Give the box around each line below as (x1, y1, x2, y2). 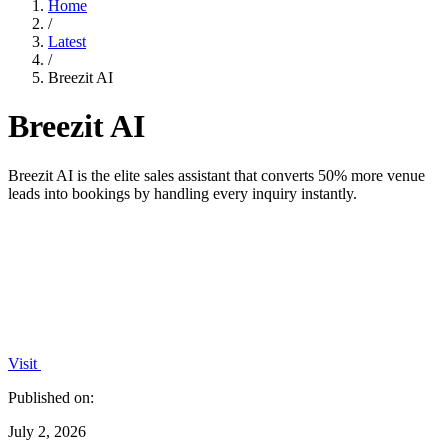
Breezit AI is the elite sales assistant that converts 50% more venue (8, 166, 425, 184)
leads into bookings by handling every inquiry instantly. (8, 184, 357, 202)
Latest (48, 33, 86, 50)
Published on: (8, 388, 94, 406)
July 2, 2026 (8, 422, 86, 440)
